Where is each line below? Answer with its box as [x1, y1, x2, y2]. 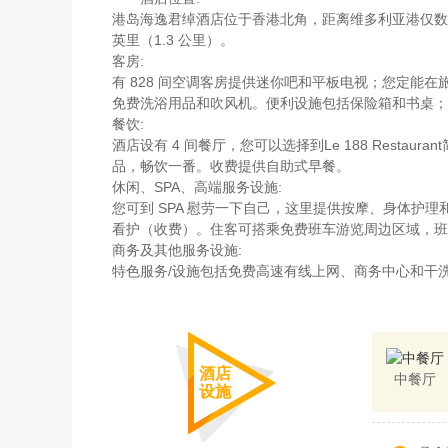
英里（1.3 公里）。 [112, 31, 234, 48]
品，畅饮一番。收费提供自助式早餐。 [112, 157, 350, 174]
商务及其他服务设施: [112, 241, 242, 258]
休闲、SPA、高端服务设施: [112, 178, 282, 195]
